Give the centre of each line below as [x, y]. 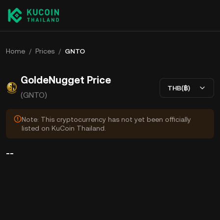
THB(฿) [179, 88]
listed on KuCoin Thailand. [64, 128]
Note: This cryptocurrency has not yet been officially [106, 119]
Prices [45, 51]
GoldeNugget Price [66, 80]
